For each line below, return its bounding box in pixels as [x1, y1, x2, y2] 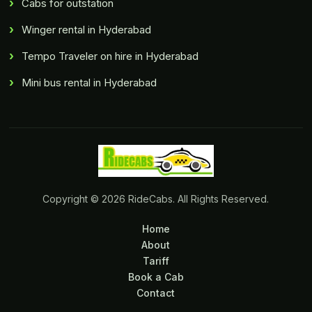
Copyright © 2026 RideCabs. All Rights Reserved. [42, 193, 270, 205]
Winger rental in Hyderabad [22, 23, 152, 37]
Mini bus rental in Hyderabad [22, 76, 157, 90]
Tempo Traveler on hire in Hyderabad [22, 49, 199, 63]
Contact [136, 287, 175, 299]
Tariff [142, 255, 169, 267]
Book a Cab [127, 271, 184, 283]
